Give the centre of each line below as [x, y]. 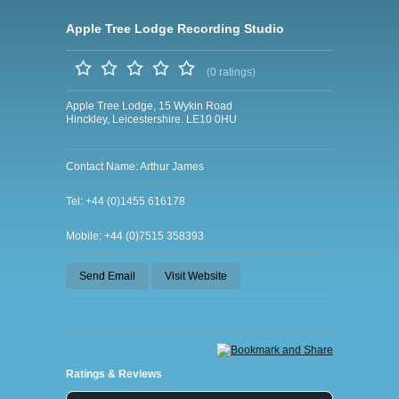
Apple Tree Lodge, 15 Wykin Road [149, 106]
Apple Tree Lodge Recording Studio [175, 28]
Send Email [107, 276]
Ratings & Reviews [114, 374]
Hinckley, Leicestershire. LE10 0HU [151, 119]
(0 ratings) [231, 72]
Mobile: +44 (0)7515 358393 [135, 236]
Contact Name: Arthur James [135, 167]
